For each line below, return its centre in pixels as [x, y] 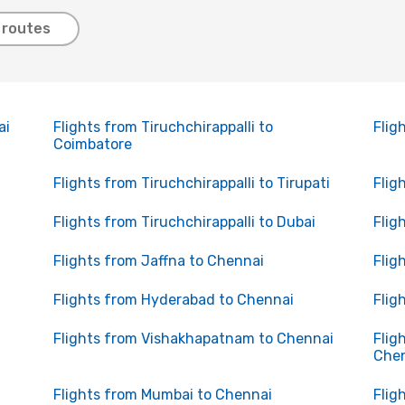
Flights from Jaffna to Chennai [158, 261]
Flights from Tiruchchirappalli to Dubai [184, 222]
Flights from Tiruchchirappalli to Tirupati [191, 183]
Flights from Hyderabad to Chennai [173, 300]
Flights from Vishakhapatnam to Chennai [193, 339]
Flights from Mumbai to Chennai [162, 395]
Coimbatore [92, 144]
